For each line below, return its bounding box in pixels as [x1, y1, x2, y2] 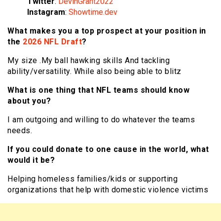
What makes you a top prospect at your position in [7, 26, 206, 36]
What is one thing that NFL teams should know [7, 85, 189, 95]
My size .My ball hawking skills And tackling [7, 56, 170, 66]
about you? [7, 96, 51, 106]
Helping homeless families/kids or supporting [7, 174, 178, 184]
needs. [7, 126, 32, 136]
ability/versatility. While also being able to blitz [7, 67, 184, 76]
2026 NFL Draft [23, 37, 82, 47]
